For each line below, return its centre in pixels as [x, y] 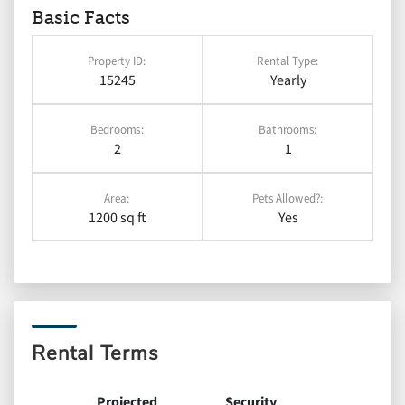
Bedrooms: [117, 129]
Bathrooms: [288, 129]
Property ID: [117, 60]
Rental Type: [288, 60]
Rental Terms [95, 353]
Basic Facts [81, 17]
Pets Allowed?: [288, 198]
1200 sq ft [117, 217]
